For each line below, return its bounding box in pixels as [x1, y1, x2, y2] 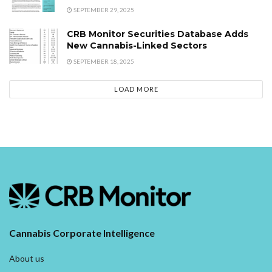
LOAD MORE [114, 85, 158, 93]
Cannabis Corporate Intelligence [9, 227, 155, 239]
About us [9, 253, 44, 264]
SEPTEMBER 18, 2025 [72, 58, 134, 66]
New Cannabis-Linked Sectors [67, 40, 207, 52]
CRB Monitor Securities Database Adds [67, 29, 248, 40]
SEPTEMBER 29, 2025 [72, 6, 134, 14]
